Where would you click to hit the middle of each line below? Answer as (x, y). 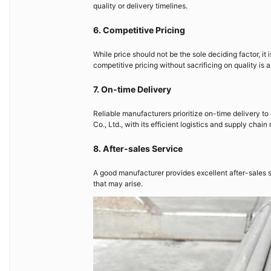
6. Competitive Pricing (139, 30)
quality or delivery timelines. (140, 6)
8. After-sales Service (138, 149)
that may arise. (118, 184)
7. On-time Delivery (132, 89)
